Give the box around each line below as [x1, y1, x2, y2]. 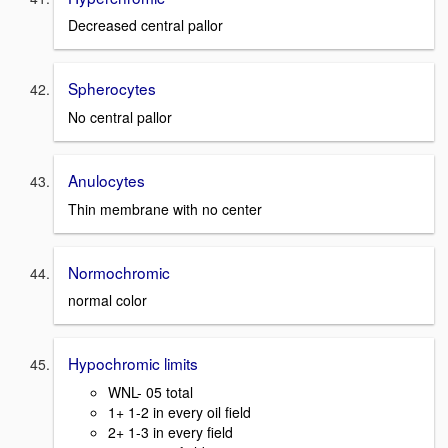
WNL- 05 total [108, 381, 193, 402]
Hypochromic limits [68, 352, 198, 375]
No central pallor [68, 106, 172, 127]
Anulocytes [68, 168, 145, 191]
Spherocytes [68, 77, 156, 100]
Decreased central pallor [68, 15, 223, 36]
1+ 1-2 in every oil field [108, 401, 251, 422]
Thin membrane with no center [68, 198, 262, 219]
